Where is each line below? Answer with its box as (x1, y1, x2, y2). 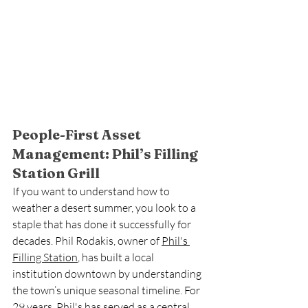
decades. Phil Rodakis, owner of (12, 234, 162, 247)
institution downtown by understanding (12, 267, 203, 280)
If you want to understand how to (12, 184, 172, 198)
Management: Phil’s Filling (12, 145, 201, 162)
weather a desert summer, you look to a (12, 201, 198, 214)
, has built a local (78, 250, 156, 264)
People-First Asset (12, 126, 144, 143)
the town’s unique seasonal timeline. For (12, 283, 202, 297)
